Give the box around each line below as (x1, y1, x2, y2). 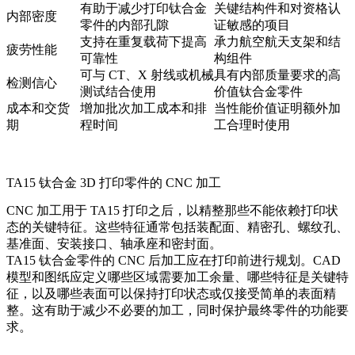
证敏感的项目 (214, 18, 290, 32)
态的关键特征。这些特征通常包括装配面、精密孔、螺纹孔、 (6, 220, 349, 235)
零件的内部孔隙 (80, 18, 169, 32)
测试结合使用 (80, 85, 156, 99)
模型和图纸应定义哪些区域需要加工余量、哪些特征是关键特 (6, 270, 349, 284)
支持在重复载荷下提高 (80, 35, 207, 49)
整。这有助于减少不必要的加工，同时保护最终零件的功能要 (6, 303, 349, 318)
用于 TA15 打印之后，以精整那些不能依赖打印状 (62, 204, 338, 218)
